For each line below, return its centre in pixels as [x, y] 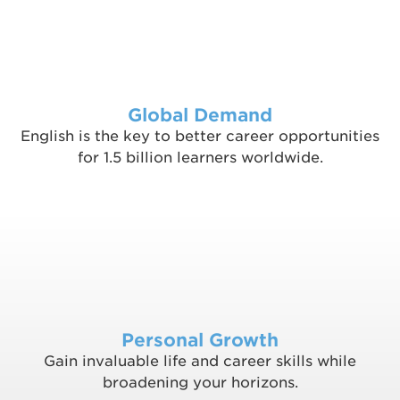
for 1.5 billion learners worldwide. [200, 158]
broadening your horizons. [200, 383]
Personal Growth [200, 341]
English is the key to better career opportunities [200, 137]
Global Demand [200, 116]
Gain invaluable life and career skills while [200, 362]
